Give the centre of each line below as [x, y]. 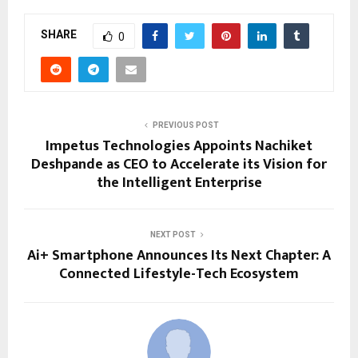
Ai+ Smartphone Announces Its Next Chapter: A [179, 255]
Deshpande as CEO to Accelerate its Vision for [179, 164]
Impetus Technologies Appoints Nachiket [179, 146]
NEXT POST [173, 234]
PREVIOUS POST [185, 125]
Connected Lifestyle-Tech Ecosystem [179, 274]
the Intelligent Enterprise [179, 183]
